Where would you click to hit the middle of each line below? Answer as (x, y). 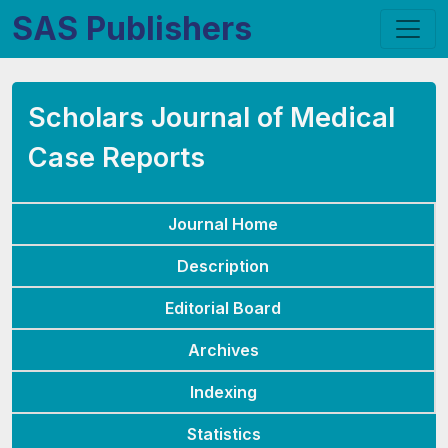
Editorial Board (223, 308)
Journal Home (223, 224)
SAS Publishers (132, 28)
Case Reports (116, 157)
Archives (223, 350)
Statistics (224, 434)
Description (223, 266)
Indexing (223, 392)
